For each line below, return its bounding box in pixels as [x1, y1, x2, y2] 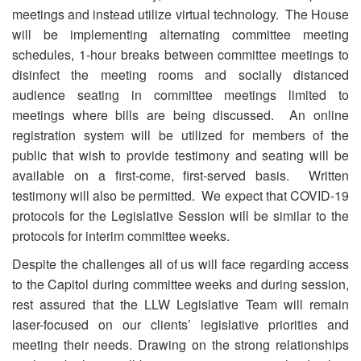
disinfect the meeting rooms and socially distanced [12, 65, 349, 84]
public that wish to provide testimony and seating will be [12, 146, 349, 164]
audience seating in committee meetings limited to [12, 85, 349, 104]
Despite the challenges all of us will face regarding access [12, 255, 349, 273]
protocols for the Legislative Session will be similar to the [12, 206, 349, 225]
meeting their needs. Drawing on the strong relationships [12, 335, 349, 354]
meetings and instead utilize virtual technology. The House [12, 5, 349, 23]
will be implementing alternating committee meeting [12, 25, 349, 44]
